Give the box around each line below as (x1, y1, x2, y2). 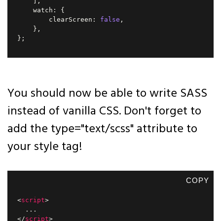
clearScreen (17, 16, 92, 23)
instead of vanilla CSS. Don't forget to (7, 102, 201, 121)
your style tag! (7, 138, 82, 156)
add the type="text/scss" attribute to (7, 120, 197, 139)
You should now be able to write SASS (7, 84, 207, 103)
